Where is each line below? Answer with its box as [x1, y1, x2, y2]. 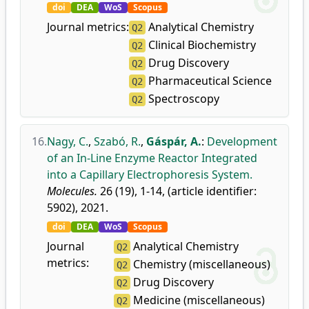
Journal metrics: [47, 19, 129, 34]
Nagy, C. [47, 134, 88, 149]
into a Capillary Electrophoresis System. [47, 167, 252, 182]
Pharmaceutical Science [146, 73, 272, 88]
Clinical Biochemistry [146, 37, 256, 52]
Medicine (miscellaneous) [130, 292, 265, 308]
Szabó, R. [94, 134, 141, 149]
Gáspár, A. [146, 134, 201, 149]
